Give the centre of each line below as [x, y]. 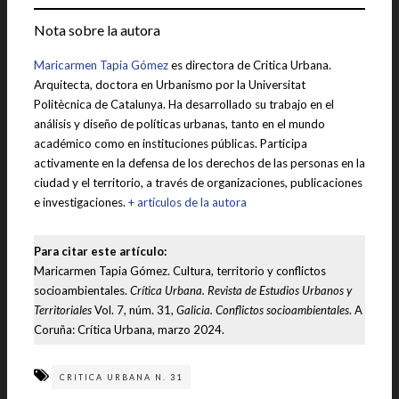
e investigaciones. [81, 202]
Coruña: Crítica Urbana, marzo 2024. [129, 329]
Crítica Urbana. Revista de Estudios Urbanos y [241, 290]
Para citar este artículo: [100, 251]
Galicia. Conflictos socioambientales [263, 309]
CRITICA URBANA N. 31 [121, 377]
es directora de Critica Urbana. [250, 65]
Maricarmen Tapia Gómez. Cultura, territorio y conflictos [180, 270]
